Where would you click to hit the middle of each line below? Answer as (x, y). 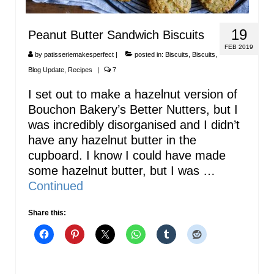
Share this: (47, 213)
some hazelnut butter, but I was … (122, 171)
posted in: (149, 54)
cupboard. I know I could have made (127, 155)
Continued (56, 186)
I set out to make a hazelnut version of (133, 94)
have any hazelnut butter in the (112, 140)
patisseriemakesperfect (79, 54)
